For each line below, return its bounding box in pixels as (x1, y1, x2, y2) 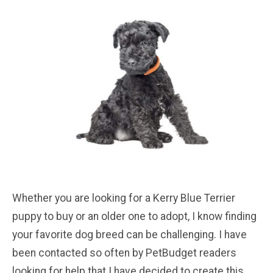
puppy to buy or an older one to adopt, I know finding (12, 210, 257, 222)
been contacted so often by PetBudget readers (12, 246, 236, 259)
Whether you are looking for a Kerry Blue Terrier (12, 191, 235, 204)
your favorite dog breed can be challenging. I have (12, 228, 247, 241)
